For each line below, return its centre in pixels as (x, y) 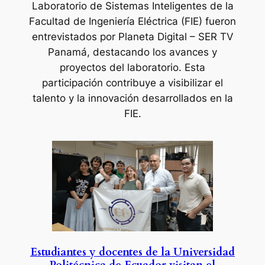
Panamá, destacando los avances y (132, 52)
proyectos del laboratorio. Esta (132, 67)
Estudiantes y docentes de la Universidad (132, 252)
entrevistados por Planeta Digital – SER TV (132, 36)
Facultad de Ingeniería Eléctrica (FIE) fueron (132, 21)
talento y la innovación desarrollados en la (132, 98)
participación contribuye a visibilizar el (132, 83)
